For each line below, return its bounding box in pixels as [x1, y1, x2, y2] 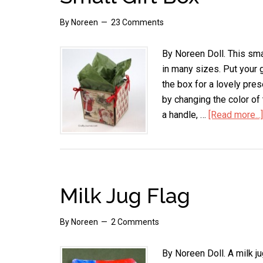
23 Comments [111, 18, 164, 27]
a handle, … [162, 109, 208, 120]
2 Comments [111, 217, 159, 227]
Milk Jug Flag [60, 183, 190, 208]
